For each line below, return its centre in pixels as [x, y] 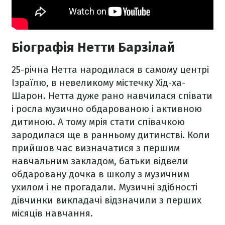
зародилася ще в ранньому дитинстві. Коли [111, 135]
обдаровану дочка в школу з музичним [100, 174]
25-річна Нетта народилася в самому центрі [110, 70]
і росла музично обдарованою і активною [107, 109]
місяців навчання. [52, 213]
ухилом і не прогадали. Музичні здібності [104, 187]
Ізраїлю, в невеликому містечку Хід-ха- [98, 83]
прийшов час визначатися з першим [96, 148]
